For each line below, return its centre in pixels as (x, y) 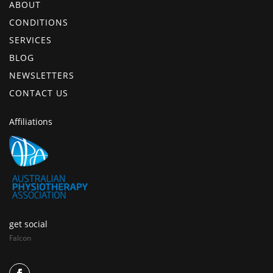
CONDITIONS (39, 22)
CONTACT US (39, 93)
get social (28, 224)
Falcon (20, 238)
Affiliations (31, 121)
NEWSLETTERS (42, 75)
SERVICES (30, 40)
